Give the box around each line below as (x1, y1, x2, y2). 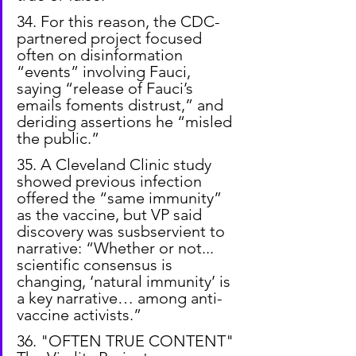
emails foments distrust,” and (17, 95, 227, 114)
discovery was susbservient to (17, 221, 229, 241)
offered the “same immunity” (17, 188, 226, 207)
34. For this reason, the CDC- (17, 11, 220, 31)
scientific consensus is (17, 254, 176, 274)
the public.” (17, 128, 99, 148)
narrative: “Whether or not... (17, 238, 218, 257)
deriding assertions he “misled (17, 111, 236, 131)
